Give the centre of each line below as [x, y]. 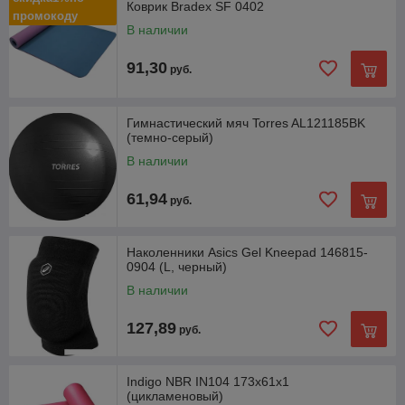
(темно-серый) [170, 137]
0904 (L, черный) [177, 266]
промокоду [45, 15]
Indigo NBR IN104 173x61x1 [208, 381]
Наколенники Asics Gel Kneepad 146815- [247, 252]
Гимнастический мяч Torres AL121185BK [246, 122]
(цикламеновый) [175, 396]
